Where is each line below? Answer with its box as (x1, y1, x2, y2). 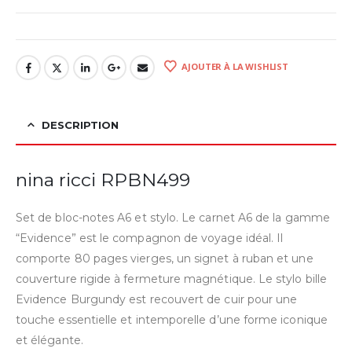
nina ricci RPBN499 (16, 169, 190, 192)
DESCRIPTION (42, 119, 119, 132)
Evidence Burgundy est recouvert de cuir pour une (16, 292, 298, 307)
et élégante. (16, 333, 83, 348)
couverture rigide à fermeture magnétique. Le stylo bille (16, 272, 327, 287)
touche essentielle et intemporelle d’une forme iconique (16, 313, 328, 328)
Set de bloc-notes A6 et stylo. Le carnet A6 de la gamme (16, 211, 330, 225)
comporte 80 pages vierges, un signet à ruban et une (16, 251, 313, 266)
